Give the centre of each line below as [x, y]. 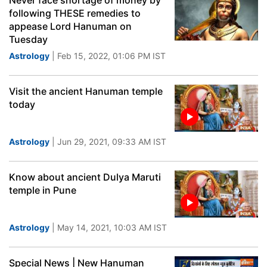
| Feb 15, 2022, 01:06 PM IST [108, 56]
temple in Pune [43, 190]
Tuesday [28, 39]
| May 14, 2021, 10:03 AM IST [108, 227]
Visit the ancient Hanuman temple [86, 91]
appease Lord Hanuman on [70, 26]
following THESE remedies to [75, 13]
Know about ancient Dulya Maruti [85, 177]
